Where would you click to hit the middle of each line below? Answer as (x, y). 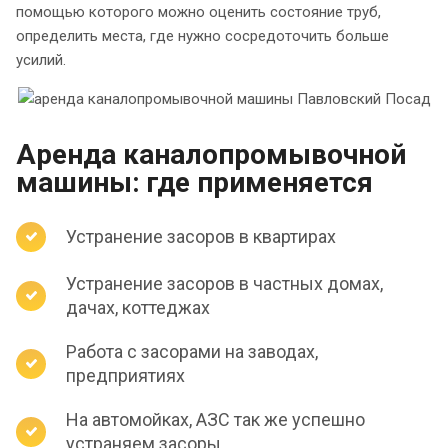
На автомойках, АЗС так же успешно (215, 419)
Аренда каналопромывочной (211, 154)
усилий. (41, 59)
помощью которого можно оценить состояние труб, (198, 11)
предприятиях (125, 375)
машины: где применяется (194, 182)
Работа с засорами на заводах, (192, 351)
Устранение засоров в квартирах (201, 236)
